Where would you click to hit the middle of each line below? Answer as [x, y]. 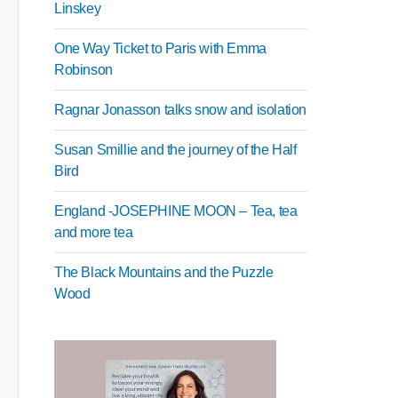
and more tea [94, 232]
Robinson [84, 70]
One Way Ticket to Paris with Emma [160, 48]
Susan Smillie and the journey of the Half [175, 150]
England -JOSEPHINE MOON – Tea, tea [176, 211]
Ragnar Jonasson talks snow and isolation [180, 110]
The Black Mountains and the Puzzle [164, 272]
